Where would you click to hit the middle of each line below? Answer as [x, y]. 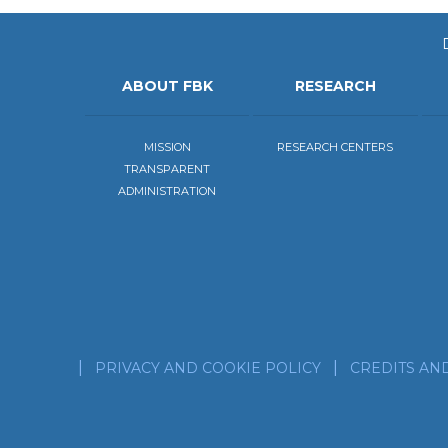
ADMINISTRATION [167, 191]
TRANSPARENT [167, 169]
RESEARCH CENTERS [335, 147]
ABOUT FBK [167, 86]
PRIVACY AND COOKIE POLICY [208, 368]
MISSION [167, 147]
